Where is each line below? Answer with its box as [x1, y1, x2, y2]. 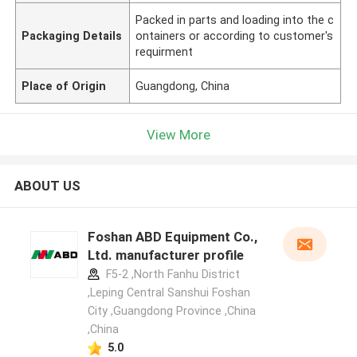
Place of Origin [22, 79, 107, 92]
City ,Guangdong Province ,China [87, 304, 256, 318]
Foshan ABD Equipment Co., [87, 229, 257, 245]
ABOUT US [14, 178, 80, 194]
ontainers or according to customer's [135, 29, 334, 42]
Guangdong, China [135, 79, 230, 92]
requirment [135, 45, 194, 58]
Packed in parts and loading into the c [135, 13, 335, 26]
